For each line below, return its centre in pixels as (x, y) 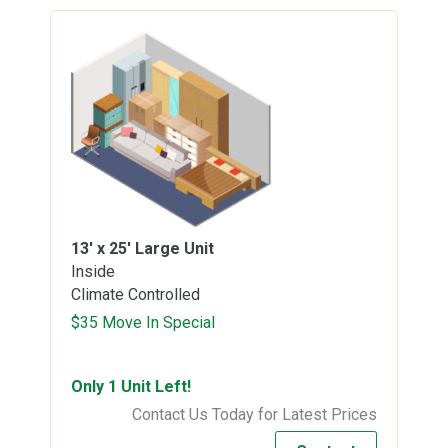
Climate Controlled (135, 294)
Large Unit (174, 248)
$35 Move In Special (143, 322)
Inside (93, 271)
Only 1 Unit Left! (131, 386)
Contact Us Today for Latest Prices (254, 414)
